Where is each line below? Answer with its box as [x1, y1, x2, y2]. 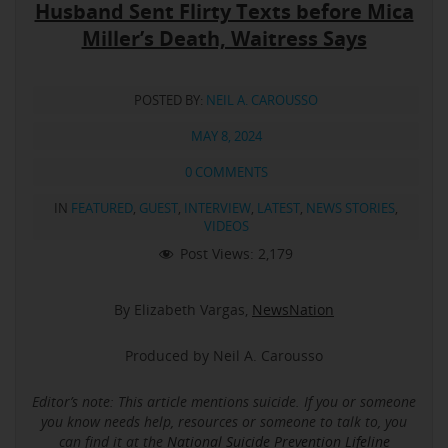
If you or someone [304, 391, 416, 411]
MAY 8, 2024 [190, 127, 262, 146]
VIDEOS [203, 217, 249, 236]
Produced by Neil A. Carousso [125, 345, 323, 365]
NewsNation [252, 299, 334, 319]
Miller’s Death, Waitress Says [81, 25, 367, 53]
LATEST [257, 199, 300, 218]
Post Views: [179, 244, 254, 264]
